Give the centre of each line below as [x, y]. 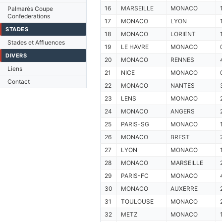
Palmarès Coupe [30, 9]
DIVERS [16, 55]
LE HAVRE [135, 47]
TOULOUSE [137, 201]
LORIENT [183, 34]
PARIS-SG [135, 124]
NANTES [182, 85]
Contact [19, 82]
